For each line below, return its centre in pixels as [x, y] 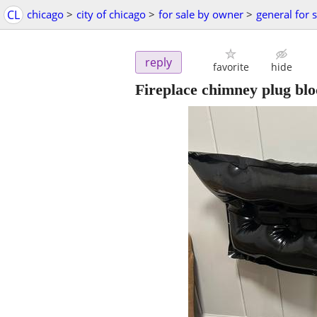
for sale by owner [201, 14]
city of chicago [111, 14]
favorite [231, 67]
